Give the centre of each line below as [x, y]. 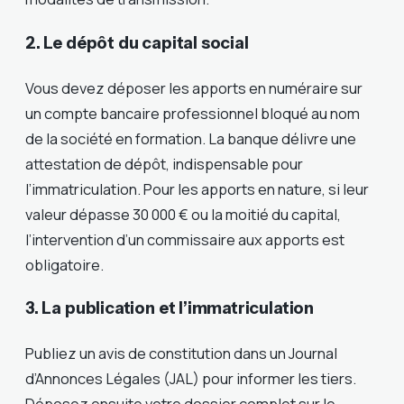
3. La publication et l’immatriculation [170, 308]
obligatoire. [64, 264]
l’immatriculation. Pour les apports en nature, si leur [197, 188]
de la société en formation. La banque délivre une [191, 138]
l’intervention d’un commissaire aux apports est [185, 239]
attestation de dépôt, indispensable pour [164, 163]
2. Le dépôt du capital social [137, 42]
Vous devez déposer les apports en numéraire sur [194, 87]
